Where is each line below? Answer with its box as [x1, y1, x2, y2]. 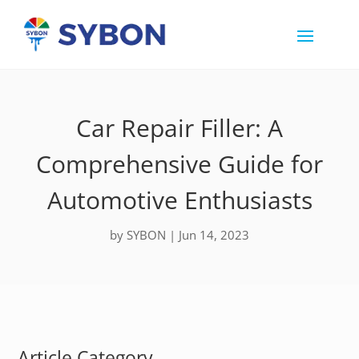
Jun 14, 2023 [179, 226, 249, 243]
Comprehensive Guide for [36, 147, 323, 180]
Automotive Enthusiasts [46, 183, 313, 216]
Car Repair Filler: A [76, 111, 283, 144]
